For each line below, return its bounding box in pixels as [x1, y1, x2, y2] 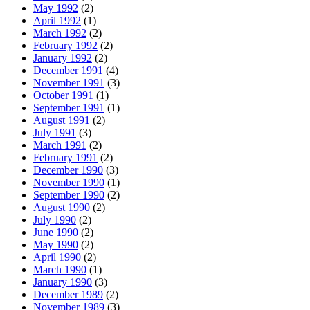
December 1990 [33, 163, 103, 176]
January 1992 [33, 51, 92, 64]
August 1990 [33, 201, 90, 213]
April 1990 [33, 250, 81, 263]
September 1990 [33, 188, 104, 201]
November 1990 [33, 176, 104, 188]
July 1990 [33, 213, 76, 226]
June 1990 [33, 226, 78, 238]
